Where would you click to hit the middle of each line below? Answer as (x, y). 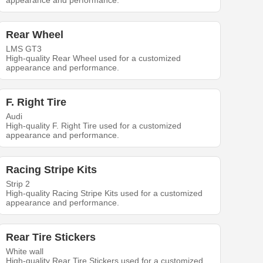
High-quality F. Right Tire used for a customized (94, 126)
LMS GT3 (24, 49)
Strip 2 (18, 184)
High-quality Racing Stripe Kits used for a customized (104, 193)
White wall (25, 251)
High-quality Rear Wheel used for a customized (94, 58)
